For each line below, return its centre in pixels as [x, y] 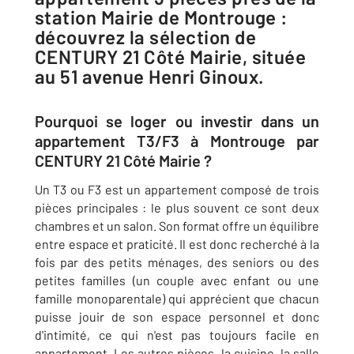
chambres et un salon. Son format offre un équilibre [177, 226]
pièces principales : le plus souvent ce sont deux [177, 207]
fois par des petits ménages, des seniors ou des [177, 262]
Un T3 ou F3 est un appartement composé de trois [177, 189]
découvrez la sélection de [145, 37]
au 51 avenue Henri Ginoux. [150, 76]
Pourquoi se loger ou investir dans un [177, 121]
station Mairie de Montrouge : [162, 17]
